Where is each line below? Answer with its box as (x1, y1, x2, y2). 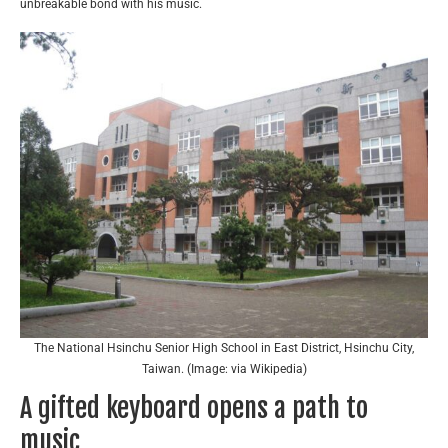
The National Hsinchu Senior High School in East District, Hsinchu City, (34, 341, 414, 356)
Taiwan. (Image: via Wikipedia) (141, 362, 307, 377)
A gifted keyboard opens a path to (20, 392, 368, 425)
